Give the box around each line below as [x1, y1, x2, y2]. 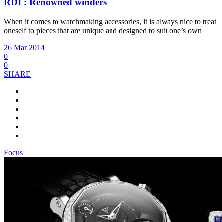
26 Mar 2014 [4, 43, 45, 52]
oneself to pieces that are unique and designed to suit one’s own [4, 26, 202, 35]
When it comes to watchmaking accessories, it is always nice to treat [4, 17, 216, 26]
